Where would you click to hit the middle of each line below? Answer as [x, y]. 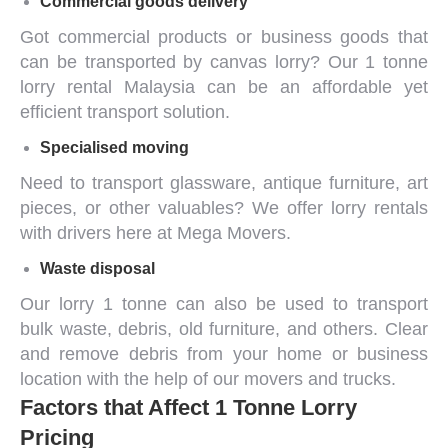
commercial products [142, 36]
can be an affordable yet [311, 86]
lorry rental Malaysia [107, 86]
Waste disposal [97, 268]
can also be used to [262, 303]
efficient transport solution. [125, 111]
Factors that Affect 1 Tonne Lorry [188, 407]
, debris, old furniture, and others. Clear [267, 328]
